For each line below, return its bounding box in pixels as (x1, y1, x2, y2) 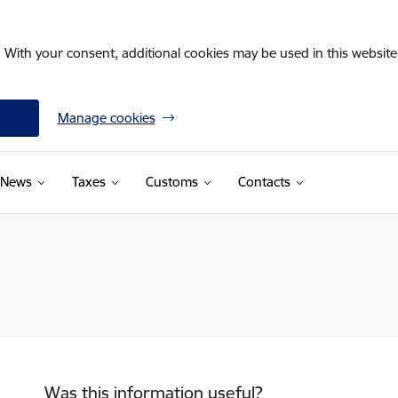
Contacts (237, 173, 291, 190)
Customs (145, 173, 198, 190)
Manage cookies (57, 109, 155, 126)
